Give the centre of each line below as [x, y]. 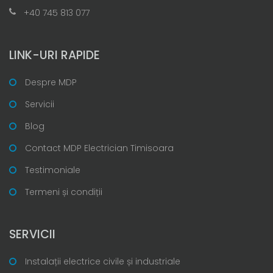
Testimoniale [53, 170]
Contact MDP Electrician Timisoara [99, 148]
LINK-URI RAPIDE [55, 55]
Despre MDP [51, 82]
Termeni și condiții [64, 192]
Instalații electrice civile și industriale [103, 261]
